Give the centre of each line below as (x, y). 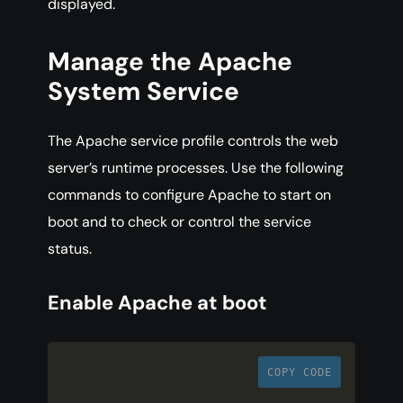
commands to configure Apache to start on (189, 195)
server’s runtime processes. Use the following (196, 168)
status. (70, 249)
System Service (143, 92)
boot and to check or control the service (179, 222)
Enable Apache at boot (157, 303)
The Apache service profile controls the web (193, 141)
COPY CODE (300, 373)
